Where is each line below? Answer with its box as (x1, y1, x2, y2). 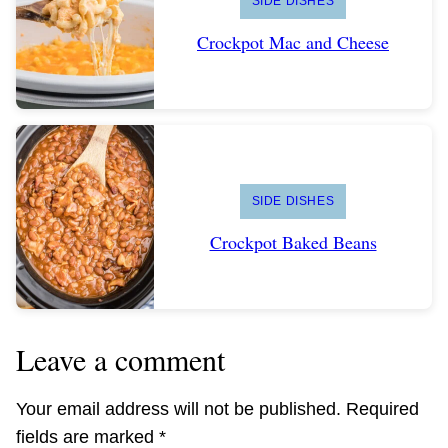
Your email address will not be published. (16, 398, 341, 419)
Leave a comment (16, 338, 225, 379)
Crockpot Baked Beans (209, 229, 377, 254)
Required (346, 398, 419, 419)
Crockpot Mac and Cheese (197, 29, 389, 54)
